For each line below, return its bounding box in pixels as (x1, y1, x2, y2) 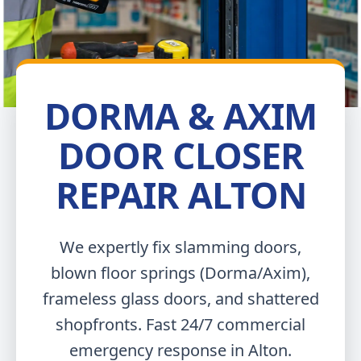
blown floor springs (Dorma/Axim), (51, 262, 310, 284)
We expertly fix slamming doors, (60, 236, 301, 258)
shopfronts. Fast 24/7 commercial (56, 313, 305, 335)
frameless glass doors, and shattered (42, 288, 319, 309)
